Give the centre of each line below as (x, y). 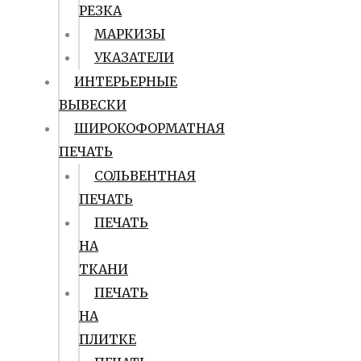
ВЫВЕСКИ (93, 105)
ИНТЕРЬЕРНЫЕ (126, 81)
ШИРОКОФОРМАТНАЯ (149, 128)
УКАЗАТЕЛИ (134, 57)
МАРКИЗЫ (130, 34)
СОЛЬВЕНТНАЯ (145, 176)
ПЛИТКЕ (108, 339)
